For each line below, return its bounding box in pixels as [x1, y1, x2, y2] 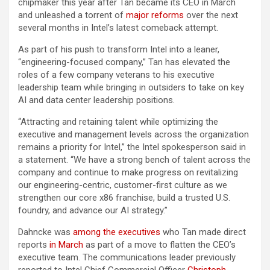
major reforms [126, 10, 184, 21]
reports [18, 239, 49, 251]
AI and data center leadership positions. [18, 95, 175, 106]
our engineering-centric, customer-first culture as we [18, 180, 227, 191]
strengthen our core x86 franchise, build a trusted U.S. [18, 192, 230, 204]
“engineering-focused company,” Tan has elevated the [18, 57, 230, 68]
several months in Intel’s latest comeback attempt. [18, 22, 218, 34]
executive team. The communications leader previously [18, 252, 236, 263]
